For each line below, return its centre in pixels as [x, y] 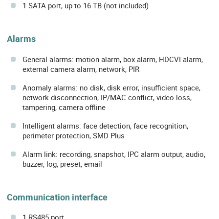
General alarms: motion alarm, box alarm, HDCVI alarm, [113, 59]
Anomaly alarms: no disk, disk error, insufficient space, [111, 87]
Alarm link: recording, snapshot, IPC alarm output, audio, [114, 154]
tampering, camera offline [64, 107]
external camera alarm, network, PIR [81, 69]
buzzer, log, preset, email [62, 164]
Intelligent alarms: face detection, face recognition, [105, 125]
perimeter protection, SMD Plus [74, 135]
